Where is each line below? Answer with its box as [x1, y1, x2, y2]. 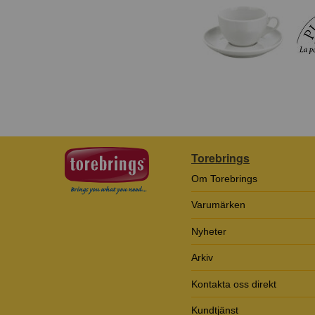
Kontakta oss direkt [191, 278, 276, 290]
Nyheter [191, 225, 226, 237]
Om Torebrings [191, 173, 257, 185]
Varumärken [191, 199, 245, 211]
